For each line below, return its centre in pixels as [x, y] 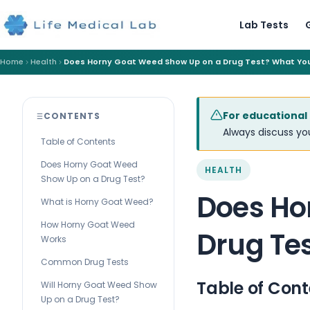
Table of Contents [78, 142]
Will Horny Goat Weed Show [99, 285]
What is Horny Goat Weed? [97, 202]
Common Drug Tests [85, 262]
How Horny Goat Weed [88, 225]
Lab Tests [264, 25]
